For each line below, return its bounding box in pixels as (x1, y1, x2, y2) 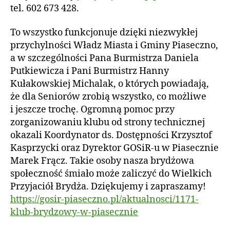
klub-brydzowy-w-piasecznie (10, 206, 138, 218)
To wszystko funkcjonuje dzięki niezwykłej (10, 27, 198, 39)
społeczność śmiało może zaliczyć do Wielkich (10, 168, 212, 180)
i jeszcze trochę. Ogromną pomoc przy (10, 104, 175, 116)
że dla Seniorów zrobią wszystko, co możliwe (10, 91, 206, 103)
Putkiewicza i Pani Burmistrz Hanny (10, 65, 169, 77)
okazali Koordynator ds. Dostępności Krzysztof (10, 129, 212, 141)
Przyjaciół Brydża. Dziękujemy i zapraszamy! (10, 181, 206, 193)
